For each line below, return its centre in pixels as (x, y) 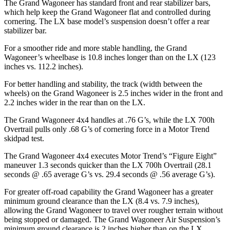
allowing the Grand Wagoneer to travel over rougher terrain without (113, 210)
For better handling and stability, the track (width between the (103, 84)
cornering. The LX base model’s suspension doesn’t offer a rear (107, 22)
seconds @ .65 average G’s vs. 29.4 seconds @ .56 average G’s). (110, 175)
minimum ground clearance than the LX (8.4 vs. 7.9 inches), (102, 201)
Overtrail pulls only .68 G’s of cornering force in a (86, 129)
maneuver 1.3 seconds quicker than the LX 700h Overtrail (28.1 (108, 165)
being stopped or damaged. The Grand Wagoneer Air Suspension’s (112, 220)
